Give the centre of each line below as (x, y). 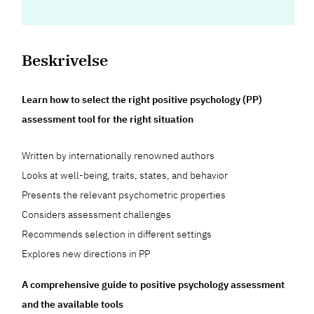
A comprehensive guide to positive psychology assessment (153, 285)
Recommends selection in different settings (117, 234)
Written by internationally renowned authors (118, 156)
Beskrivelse (65, 60)
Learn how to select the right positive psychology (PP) (142, 100)
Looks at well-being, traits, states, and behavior (125, 176)
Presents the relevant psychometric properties (124, 195)
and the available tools (73, 305)
